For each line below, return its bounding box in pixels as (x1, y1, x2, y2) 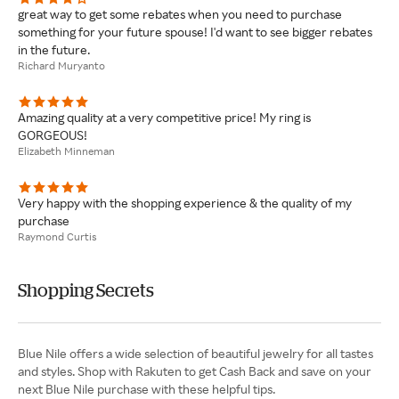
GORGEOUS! (18, 126, 87, 142)
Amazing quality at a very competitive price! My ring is (18, 109, 311, 125)
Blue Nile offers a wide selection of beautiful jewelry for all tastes (18, 345, 373, 361)
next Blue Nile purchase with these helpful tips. (18, 380, 275, 396)
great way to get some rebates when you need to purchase (18, 5, 342, 21)
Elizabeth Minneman (18, 143, 115, 158)
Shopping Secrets (18, 279, 154, 300)
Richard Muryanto (18, 58, 105, 72)
